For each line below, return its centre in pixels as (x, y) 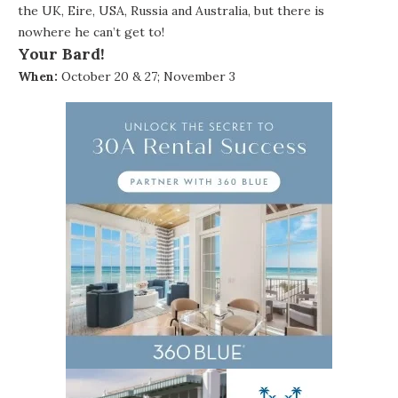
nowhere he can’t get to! (91, 32)
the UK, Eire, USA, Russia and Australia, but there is (171, 10)
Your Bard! (61, 53)
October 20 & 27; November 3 (147, 76)
